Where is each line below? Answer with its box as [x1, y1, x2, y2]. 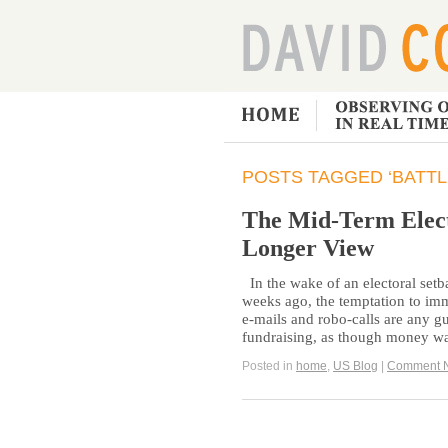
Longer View [242, 234, 374, 262]
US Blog [333, 358, 378, 373]
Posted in [242, 358, 296, 373]
